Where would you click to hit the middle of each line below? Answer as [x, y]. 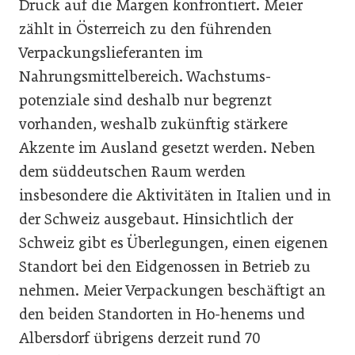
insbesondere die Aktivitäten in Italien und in [175, 195]
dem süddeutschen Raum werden [132, 171]
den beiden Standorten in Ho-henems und [162, 314]
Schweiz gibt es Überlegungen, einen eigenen [174, 242]
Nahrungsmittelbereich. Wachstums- [145, 76]
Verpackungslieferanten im [111, 52]
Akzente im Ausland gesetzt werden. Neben [167, 147]
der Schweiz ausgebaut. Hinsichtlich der [156, 219]
